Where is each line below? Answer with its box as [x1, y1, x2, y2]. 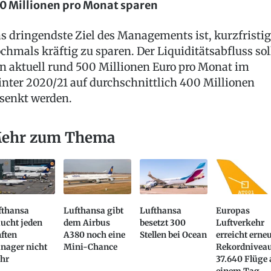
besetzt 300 [140, 217, 186, 228]
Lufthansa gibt [63, 205, 123, 216]
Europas [216, 205, 250, 216]
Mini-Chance [63, 241, 117, 252]
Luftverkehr [216, 217, 265, 228]
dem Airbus [63, 217, 110, 228]
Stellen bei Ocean [140, 229, 207, 240]
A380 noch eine [63, 229, 125, 240]
